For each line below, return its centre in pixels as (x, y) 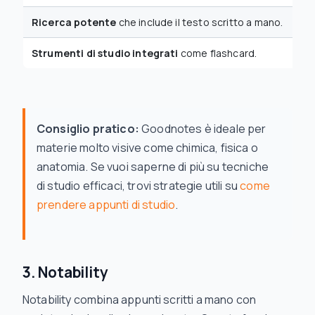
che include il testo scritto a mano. (200, 22)
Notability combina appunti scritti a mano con (140, 300)
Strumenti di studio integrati (105, 53)
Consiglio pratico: (88, 129)
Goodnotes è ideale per (202, 129)
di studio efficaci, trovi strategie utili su (139, 186)
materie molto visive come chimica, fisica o (147, 148)
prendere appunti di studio (106, 205)
